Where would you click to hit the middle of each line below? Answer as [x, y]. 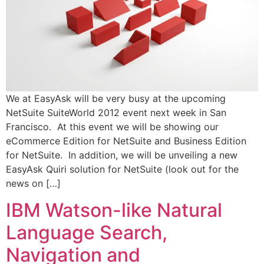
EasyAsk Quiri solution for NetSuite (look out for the [122, 169]
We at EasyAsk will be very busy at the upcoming [116, 99]
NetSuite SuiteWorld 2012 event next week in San [116, 113]
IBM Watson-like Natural [114, 210]
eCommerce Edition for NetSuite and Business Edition [126, 141]
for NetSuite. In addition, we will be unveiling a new [122, 155]
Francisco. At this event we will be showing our [112, 127]
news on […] [33, 184]
